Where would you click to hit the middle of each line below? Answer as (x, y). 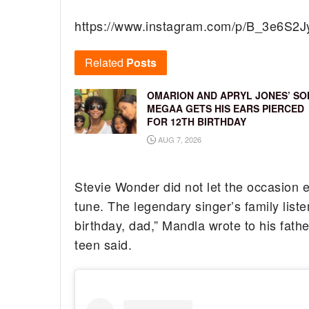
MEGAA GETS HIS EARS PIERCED (226, 109)
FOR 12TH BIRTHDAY (197, 122)
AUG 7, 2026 (179, 140)
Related (104, 63)
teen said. (103, 245)
